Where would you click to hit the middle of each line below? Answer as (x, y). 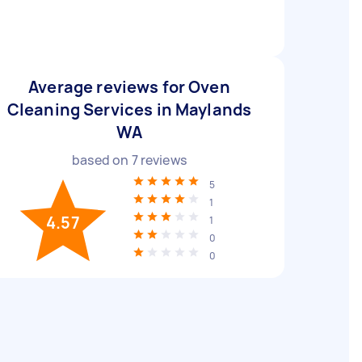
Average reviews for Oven (129, 87)
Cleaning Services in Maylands (129, 109)
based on (102, 160)
